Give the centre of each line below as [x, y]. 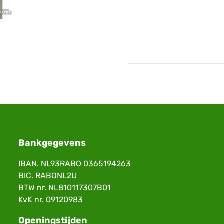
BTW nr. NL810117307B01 [65, 188]
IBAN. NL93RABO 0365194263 [75, 164]
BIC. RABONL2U [48, 176]
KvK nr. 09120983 [51, 200]
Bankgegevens [52, 143]
